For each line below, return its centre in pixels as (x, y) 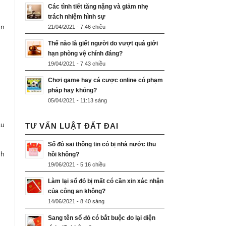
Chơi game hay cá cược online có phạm (105, 80)
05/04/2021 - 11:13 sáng (77, 101)
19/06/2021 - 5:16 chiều (77, 165)
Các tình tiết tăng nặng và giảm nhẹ (98, 7)
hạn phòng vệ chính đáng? (85, 54)
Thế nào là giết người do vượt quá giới (103, 44)
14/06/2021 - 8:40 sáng (76, 202)
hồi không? (64, 155)
